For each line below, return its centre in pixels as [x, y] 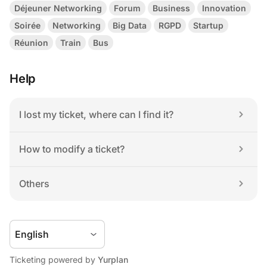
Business [171, 8]
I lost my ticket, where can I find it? [96, 115]
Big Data [130, 26]
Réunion [31, 43]
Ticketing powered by [54, 260]
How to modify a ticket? [72, 149]
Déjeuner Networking [58, 8]
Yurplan [113, 260]
